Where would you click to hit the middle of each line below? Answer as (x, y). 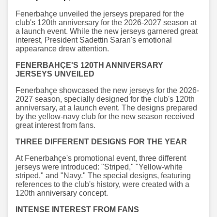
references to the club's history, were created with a (102, 184)
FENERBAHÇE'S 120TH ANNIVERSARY (89, 65)
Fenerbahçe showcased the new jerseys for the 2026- (107, 90)
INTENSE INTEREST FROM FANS (77, 209)
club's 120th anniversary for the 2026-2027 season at (106, 22)
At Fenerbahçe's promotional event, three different (101, 158)
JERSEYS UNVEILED (55, 74)
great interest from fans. (55, 125)
